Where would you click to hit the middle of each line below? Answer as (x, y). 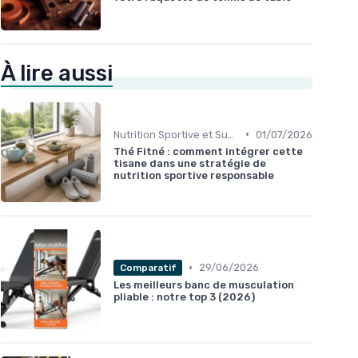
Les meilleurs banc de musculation (204, 284)
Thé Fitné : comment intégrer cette (208, 151)
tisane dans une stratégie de (190, 163)
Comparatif (148, 267)
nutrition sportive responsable (194, 175)
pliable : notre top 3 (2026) (184, 296)
